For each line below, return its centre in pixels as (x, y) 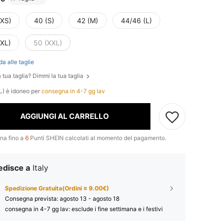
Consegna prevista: (32, 198)
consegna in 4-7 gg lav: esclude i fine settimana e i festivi (84, 209)
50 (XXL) (48, 43)
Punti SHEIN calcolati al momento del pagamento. (97, 138)
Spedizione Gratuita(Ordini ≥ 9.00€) (57, 188)
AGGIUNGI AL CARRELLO (64, 116)
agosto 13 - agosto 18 (90, 198)
